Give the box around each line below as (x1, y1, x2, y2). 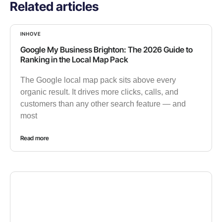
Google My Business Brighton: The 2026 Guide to (20, 45, 193, 55)
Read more (20, 134, 49, 142)
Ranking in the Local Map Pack (20, 55, 128, 65)
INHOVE (20, 31, 41, 37)
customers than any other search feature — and (20, 100, 186, 109)
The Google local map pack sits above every (20, 76, 176, 85)
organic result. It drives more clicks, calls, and (20, 88, 178, 97)
